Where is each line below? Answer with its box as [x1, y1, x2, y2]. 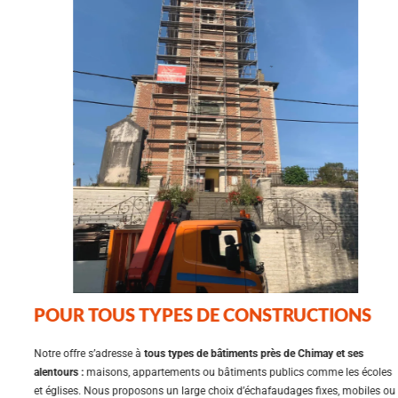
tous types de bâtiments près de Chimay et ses [128, 346, 348, 360]
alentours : [18, 365, 68, 378]
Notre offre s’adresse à [18, 346, 129, 360]
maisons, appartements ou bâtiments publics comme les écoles [68, 365, 377, 378]
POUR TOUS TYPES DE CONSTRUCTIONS [18, 303, 356, 325]
